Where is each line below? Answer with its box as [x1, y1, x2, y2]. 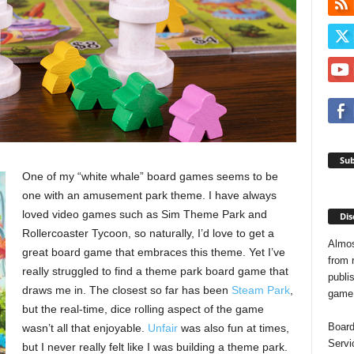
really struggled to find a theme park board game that [21, 265, 288, 278]
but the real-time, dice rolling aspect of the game [21, 303, 264, 316]
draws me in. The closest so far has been [21, 284, 232, 297]
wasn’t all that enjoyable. [21, 322, 148, 335]
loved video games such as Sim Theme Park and [21, 208, 267, 221]
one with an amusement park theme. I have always [21, 189, 277, 202]
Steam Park [231, 284, 290, 297]
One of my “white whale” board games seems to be [21, 170, 278, 183]
